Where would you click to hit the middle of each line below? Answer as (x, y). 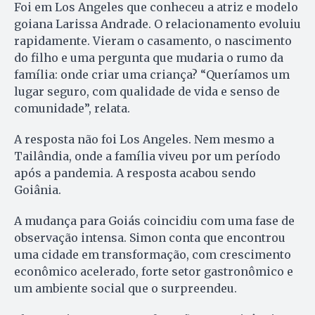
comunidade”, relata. (72, 108)
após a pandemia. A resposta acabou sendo (135, 173)
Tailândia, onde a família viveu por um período (147, 156)
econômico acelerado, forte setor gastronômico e (154, 271)
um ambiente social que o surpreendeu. (126, 288)
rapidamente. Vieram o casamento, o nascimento (153, 40)
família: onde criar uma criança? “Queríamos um (152, 74)
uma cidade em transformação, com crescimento (153, 254)
